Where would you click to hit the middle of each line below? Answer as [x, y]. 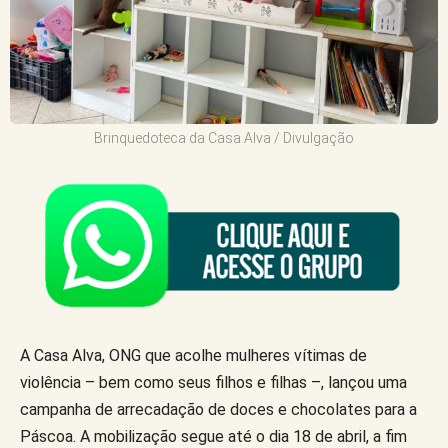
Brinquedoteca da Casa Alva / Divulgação [224, 137]
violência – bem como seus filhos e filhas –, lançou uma [213, 382]
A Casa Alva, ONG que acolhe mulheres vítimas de [193, 355]
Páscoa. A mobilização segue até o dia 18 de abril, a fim [213, 436]
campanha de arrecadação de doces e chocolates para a [218, 409]
